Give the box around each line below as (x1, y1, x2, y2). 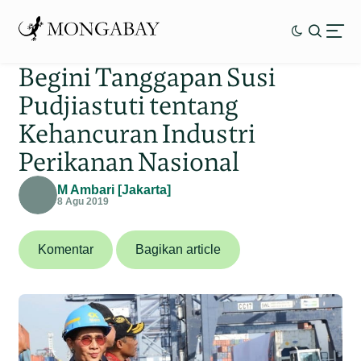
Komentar (38, 242, 94, 256)
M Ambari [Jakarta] (57, 182, 172, 197)
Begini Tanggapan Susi (19, 60, 276, 93)
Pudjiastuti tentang (19, 88, 239, 122)
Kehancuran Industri (19, 116, 256, 150)
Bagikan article (135, 242, 222, 256)
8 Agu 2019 (57, 195, 110, 207)
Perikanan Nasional (19, 144, 240, 178)
